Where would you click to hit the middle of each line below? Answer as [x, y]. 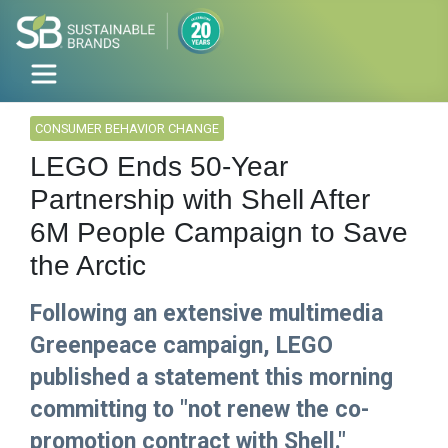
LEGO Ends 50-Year [159, 167]
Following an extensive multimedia [206, 314]
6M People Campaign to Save [219, 233]
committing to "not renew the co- [199, 410]
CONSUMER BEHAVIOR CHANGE [127, 129]
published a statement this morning [211, 378]
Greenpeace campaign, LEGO [181, 346]
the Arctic [88, 266]
